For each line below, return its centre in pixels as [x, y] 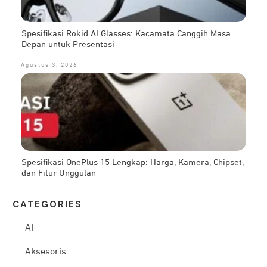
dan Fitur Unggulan [59, 173]
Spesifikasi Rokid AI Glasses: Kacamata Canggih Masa [126, 34]
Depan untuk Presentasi [68, 45]
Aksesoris [46, 252]
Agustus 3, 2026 [49, 65]
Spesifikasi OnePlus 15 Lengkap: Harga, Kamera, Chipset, [133, 163]
